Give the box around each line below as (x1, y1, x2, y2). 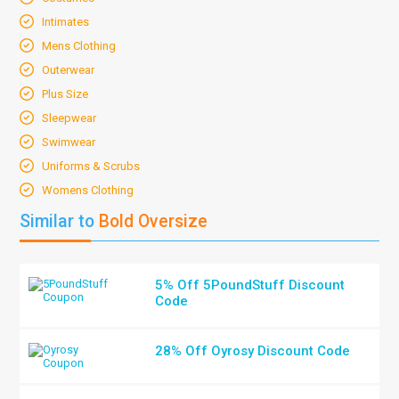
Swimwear (42, 135, 96, 149)
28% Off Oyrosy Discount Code (155, 343, 351, 359)
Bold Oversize (94, 211, 208, 232)
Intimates (42, 15, 90, 28)
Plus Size (42, 87, 89, 101)
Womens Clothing (42, 183, 134, 197)
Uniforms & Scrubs (42, 159, 141, 173)
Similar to (20, 211, 95, 232)
